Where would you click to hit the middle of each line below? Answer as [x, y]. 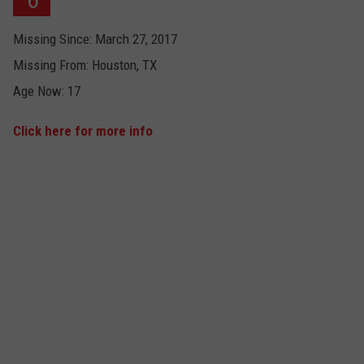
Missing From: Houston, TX [85, 65]
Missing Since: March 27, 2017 [95, 39]
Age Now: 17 [47, 91]
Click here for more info [83, 131]
